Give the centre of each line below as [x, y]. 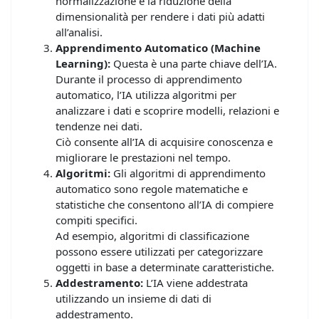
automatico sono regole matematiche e [152, 188]
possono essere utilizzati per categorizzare [159, 251]
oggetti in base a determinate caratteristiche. [165, 267]
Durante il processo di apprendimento [149, 79]
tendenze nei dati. [99, 126]
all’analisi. [79, 32]
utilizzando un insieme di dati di [134, 298]
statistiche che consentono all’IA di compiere [164, 204]
